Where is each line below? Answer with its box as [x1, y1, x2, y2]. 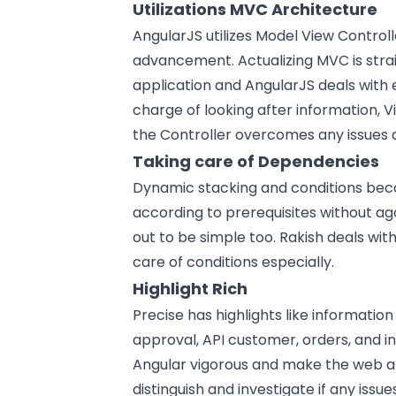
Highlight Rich [133, 277, 248, 300]
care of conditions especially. [133, 251, 335, 272]
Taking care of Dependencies [133, 149, 380, 172]
